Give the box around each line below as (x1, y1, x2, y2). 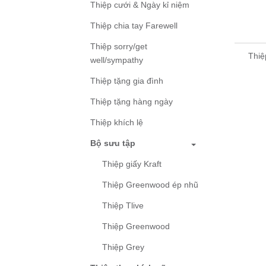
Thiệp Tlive (102, 201, 144, 211)
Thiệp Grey (102, 242, 144, 252)
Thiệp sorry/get (90, 42, 147, 52)
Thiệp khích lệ (90, 118, 143, 128)
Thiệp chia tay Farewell (90, 21, 178, 31)
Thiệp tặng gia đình (90, 76, 163, 86)
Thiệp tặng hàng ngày (90, 97, 173, 107)
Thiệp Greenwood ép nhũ (102, 180, 198, 190)
